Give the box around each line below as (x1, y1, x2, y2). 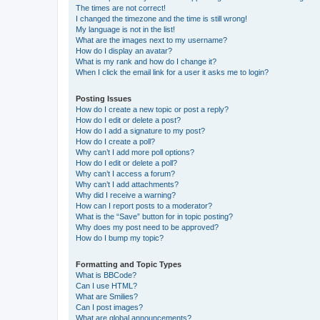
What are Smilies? (76, 291, 138, 301)
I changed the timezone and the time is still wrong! (76, 14, 247, 23)
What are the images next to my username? (76, 35, 227, 44)
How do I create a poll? (76, 136, 155, 146)
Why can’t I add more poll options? (76, 147, 194, 156)
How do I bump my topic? (76, 233, 164, 242)
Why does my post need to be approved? (76, 222, 219, 231)
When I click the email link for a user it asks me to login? (76, 67, 269, 76)
